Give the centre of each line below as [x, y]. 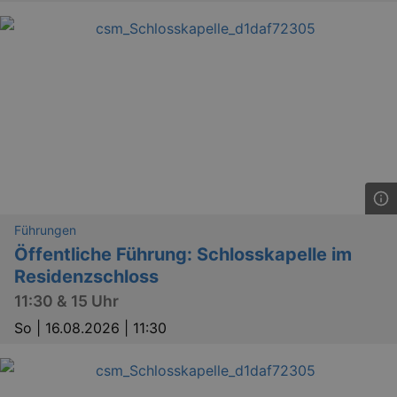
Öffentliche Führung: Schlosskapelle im [183, 254]
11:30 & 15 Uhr [66, 301]
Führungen [45, 230]
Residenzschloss [86, 276]
